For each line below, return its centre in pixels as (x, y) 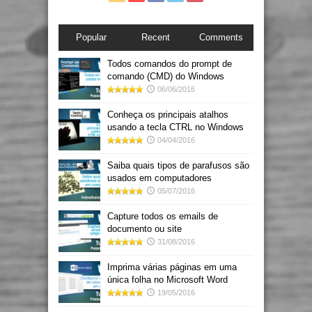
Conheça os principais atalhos (168, 115)
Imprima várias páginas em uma (172, 267)
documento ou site (145, 229)
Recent (156, 38)
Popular (91, 38)
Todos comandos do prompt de (170, 64)
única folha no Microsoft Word (167, 280)
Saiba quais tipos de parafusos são (178, 166)
